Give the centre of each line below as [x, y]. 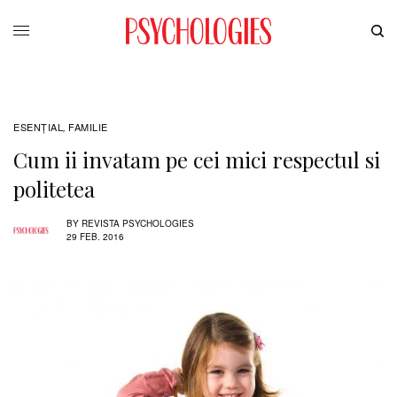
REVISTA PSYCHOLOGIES [138, 224]
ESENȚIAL [39, 126]
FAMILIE [88, 126]
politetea [54, 188]
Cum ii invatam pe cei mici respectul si [197, 159]
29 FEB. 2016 [95, 237]
